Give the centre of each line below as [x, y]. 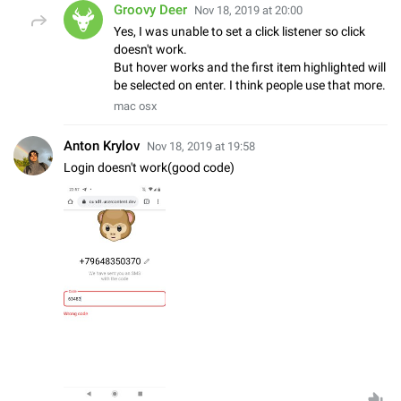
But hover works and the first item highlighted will [250, 68]
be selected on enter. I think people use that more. [250, 85]
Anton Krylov [102, 146]
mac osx [135, 107]
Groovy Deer [150, 10]
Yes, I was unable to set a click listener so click [239, 32]
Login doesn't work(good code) [149, 168]
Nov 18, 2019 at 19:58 [201, 147]
